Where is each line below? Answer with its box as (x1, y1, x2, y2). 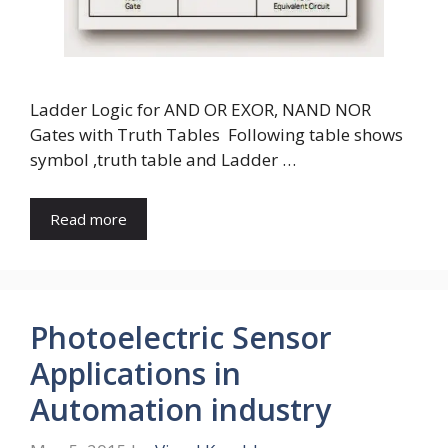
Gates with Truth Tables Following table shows (30, 123, 403, 147)
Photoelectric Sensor (30, 316, 332, 358)
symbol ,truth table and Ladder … (30, 148, 296, 172)
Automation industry (30, 388, 331, 430)
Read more (50, 208, 127, 229)
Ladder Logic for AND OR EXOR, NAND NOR (30, 98, 371, 122)
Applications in (30, 352, 241, 394)
